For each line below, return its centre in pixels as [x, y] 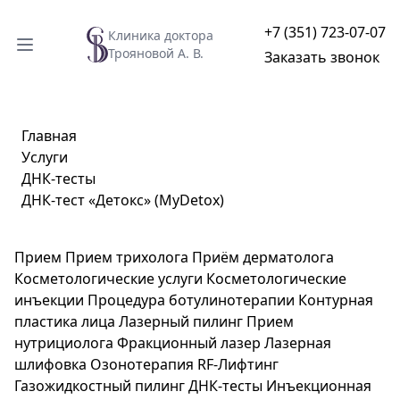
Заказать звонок [322, 57]
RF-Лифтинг [238, 364]
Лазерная [298, 343]
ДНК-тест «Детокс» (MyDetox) [123, 200]
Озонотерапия [142, 364]
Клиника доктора [161, 35]
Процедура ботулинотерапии [191, 300]
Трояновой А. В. [156, 53]
